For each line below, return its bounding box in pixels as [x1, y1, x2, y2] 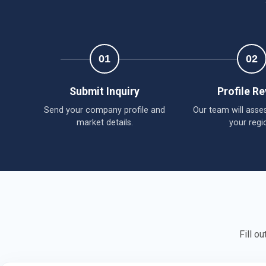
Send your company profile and [44, 104, 165, 115]
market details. [76, 117, 133, 128]
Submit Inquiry [69, 85, 140, 97]
